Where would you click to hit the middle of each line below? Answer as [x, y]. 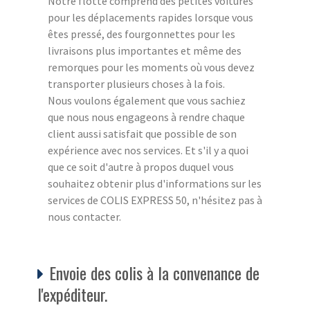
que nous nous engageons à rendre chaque [146, 117]
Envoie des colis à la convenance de [154, 272]
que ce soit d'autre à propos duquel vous [141, 166]
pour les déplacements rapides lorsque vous [151, 17]
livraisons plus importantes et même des [145, 50]
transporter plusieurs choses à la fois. [136, 83]
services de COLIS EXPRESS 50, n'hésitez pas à [155, 200]
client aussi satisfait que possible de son [142, 133]
